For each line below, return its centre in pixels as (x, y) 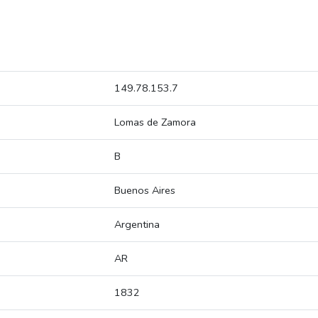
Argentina (137, 225)
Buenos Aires (145, 191)
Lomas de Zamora (155, 122)
